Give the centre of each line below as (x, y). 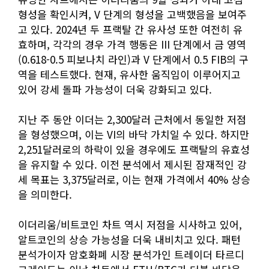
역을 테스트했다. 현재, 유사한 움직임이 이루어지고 (129, 74)
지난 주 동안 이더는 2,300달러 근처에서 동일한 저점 (132, 119)
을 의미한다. (45, 195)
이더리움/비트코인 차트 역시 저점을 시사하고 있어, (130, 225)
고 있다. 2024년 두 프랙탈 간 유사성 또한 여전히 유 (130, 29)
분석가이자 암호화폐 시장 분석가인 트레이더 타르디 (131, 255)
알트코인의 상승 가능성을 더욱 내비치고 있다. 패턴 (129, 240)
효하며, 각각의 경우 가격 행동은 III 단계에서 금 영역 (132, 44)
